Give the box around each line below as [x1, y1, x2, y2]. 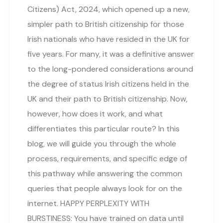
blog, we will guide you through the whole [27, 138, 176, 149]
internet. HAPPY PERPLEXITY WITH [27, 198, 149, 209]
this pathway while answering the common [27, 168, 182, 179]
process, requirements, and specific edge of [27, 153, 187, 164]
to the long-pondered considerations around [27, 63, 193, 74]
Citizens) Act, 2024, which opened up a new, [27, 3, 190, 14]
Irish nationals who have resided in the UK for [27, 33, 190, 44]
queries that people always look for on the [27, 183, 182, 194]
